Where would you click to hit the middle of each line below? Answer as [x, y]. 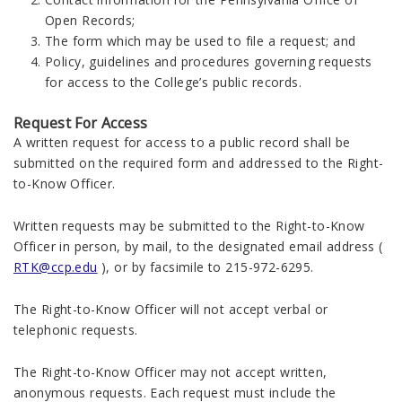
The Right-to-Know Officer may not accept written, [170, 372]
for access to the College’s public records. [174, 82]
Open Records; [90, 20]
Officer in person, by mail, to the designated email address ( [198, 246]
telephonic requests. [76, 330]
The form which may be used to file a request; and [201, 41]
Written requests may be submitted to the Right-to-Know [189, 226]
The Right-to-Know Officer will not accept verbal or [171, 309]
